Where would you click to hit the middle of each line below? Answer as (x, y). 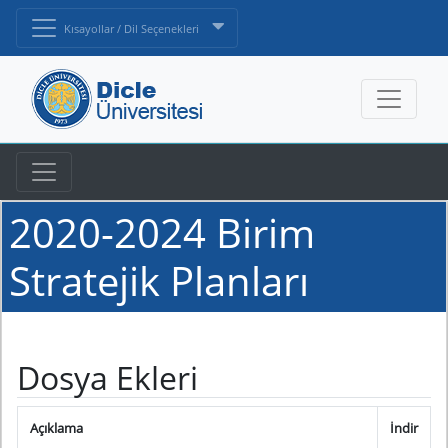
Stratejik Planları (159, 281)
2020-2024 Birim (162, 233)
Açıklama (56, 428)
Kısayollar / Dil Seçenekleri (133, 29)
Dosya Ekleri (107, 378)
